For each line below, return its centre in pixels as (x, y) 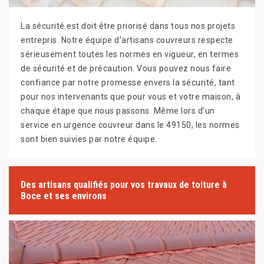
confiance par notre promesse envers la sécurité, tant (128, 83)
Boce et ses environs (64, 196)
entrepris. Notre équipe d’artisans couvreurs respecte (127, 40)
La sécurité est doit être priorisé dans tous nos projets (128, 26)
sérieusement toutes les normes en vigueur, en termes (130, 55)
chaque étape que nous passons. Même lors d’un (118, 111)
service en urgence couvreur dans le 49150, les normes (130, 125)
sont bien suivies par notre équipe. (89, 139)
